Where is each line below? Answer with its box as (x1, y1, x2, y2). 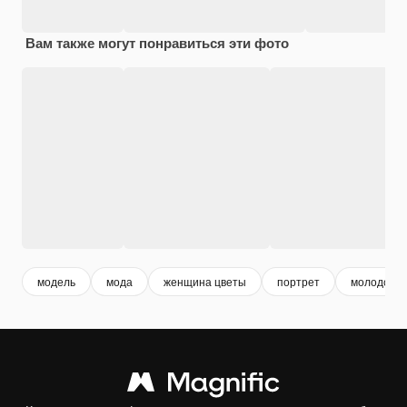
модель (37, 273, 75, 290)
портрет (277, 273, 320, 290)
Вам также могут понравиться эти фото (25, 32, 289, 53)
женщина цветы (164, 273, 246, 290)
